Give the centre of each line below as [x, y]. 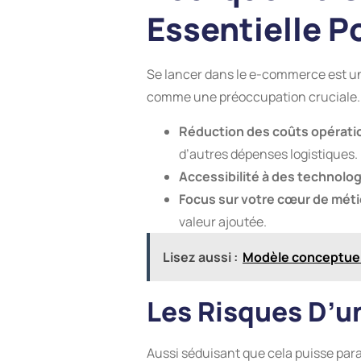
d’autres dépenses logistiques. [268, 154]
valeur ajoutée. [223, 221]
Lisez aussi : [200, 257]
